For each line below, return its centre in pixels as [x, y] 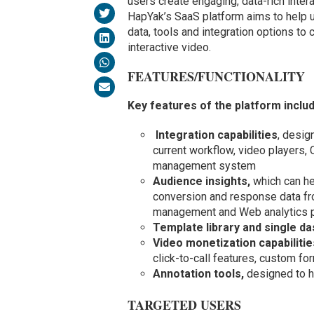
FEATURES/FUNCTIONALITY [217, 76]
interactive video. [170, 47]
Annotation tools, [199, 273]
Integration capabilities [217, 135]
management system [205, 165]
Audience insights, [202, 181]
